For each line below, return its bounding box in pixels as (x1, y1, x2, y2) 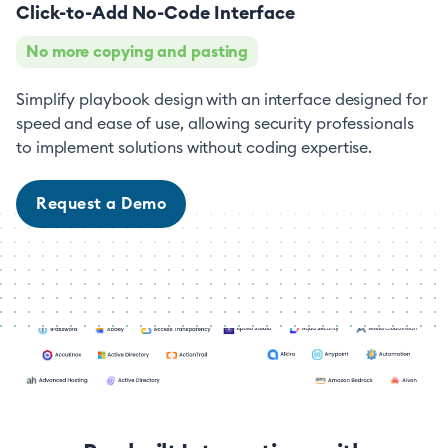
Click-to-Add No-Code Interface (16, 4, 295, 23)
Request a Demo (36, 196, 166, 213)
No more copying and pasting (26, 44, 249, 61)
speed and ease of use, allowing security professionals (16, 116, 414, 133)
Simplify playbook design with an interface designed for (16, 92, 428, 109)
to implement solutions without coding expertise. (16, 140, 373, 157)
